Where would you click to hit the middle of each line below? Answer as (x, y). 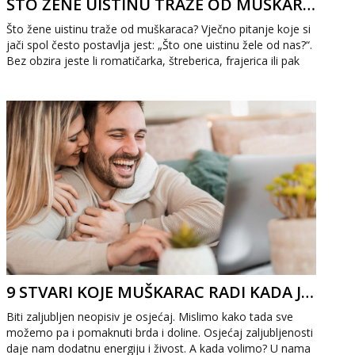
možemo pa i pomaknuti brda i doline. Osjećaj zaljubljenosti (160, 332)
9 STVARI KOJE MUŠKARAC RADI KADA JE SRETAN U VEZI (308, 292)
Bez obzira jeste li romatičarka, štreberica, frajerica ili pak (153, 61)
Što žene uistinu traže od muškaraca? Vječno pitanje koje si (159, 29)
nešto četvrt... (41, 76)
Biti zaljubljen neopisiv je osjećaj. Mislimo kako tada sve (150, 317)
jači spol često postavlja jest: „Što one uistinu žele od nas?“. (160, 45)
